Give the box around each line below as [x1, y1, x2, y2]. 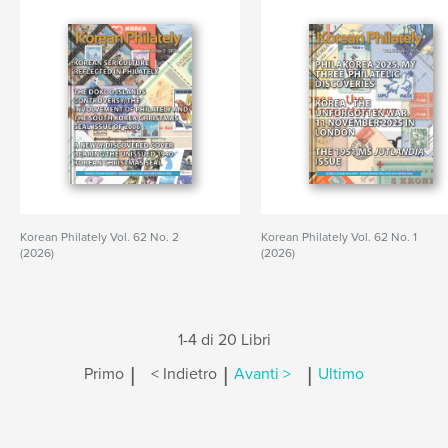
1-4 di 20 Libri [177, 330, 271, 350]
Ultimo [318, 364, 364, 385]
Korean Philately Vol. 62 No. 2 [20, 230, 179, 244]
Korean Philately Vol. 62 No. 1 [261, 230, 418, 244]
